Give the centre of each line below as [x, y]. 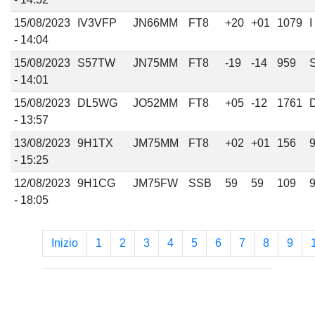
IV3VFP [97, 23]
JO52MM [155, 103]
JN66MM [155, 23]
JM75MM [155, 143]
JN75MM [155, 63]
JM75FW [155, 183]
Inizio [65, 243]
